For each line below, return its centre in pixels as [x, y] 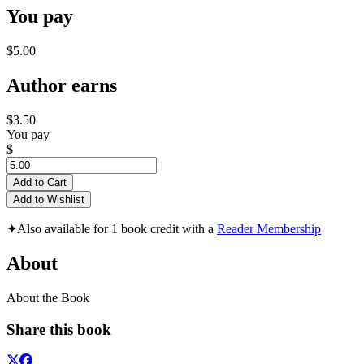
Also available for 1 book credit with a [117, 229]
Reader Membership [269, 229]
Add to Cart [40, 183]
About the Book [48, 297]
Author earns [62, 86]
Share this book [59, 329]
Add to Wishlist [49, 200]
